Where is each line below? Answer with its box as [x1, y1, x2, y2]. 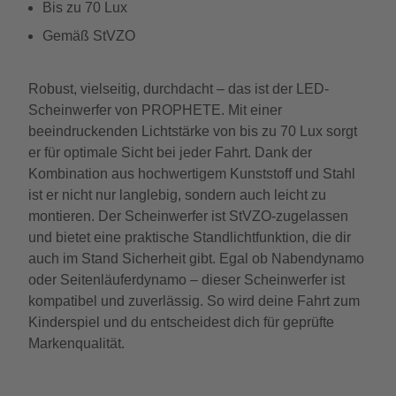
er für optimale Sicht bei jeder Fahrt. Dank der [28, 145, 312, 160]
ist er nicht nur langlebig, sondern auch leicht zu [28, 187, 326, 202]
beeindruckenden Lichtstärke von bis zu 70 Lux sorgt [28, 124, 357, 139]
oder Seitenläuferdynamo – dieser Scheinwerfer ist [28, 272, 345, 287]
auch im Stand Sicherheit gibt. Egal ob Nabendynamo [28, 251, 364, 266]
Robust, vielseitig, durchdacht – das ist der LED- [28, 81, 329, 96]
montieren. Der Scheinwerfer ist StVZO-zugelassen [28, 209, 348, 224]
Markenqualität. [28, 336, 125, 351]
